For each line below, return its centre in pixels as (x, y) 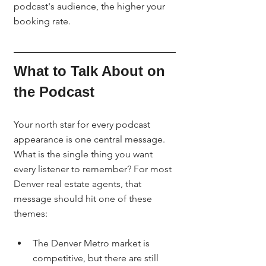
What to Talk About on (91, 71)
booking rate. (42, 21)
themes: (31, 213)
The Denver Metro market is (92, 243)
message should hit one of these (84, 199)
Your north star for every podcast (83, 124)
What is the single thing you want (84, 154)
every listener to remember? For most (94, 169)
